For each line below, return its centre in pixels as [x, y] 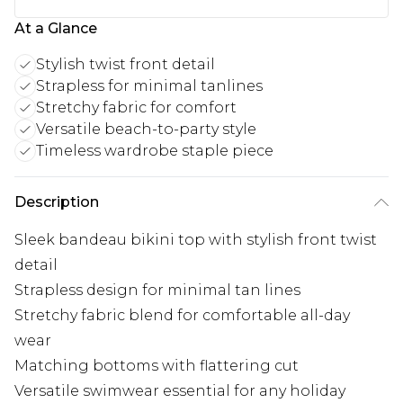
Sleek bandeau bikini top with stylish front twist [196, 240]
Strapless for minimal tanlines [149, 86]
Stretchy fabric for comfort [136, 108]
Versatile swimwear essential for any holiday [180, 391]
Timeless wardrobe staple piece [155, 151]
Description [57, 202]
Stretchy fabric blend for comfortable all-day [182, 316]
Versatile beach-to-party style [146, 130]
